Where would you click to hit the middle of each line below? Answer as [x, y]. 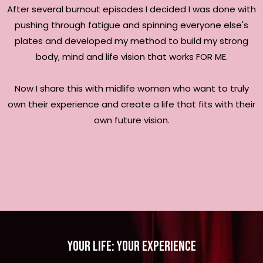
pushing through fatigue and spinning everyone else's [131, 25]
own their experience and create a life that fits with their [131, 104]
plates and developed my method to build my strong [131, 41]
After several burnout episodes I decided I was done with [131, 9]
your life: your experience [131, 246]
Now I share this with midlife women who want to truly [131, 88]
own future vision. [131, 120]
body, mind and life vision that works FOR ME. [131, 56]
